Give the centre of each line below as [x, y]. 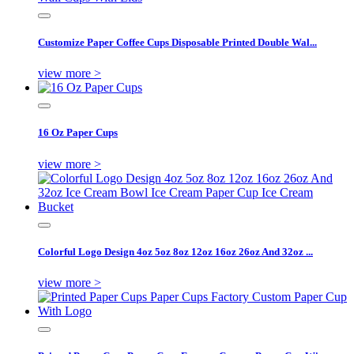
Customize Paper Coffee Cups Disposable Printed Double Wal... [177, 43]
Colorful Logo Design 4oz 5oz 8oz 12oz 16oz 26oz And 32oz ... [175, 251]
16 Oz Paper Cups [78, 133]
